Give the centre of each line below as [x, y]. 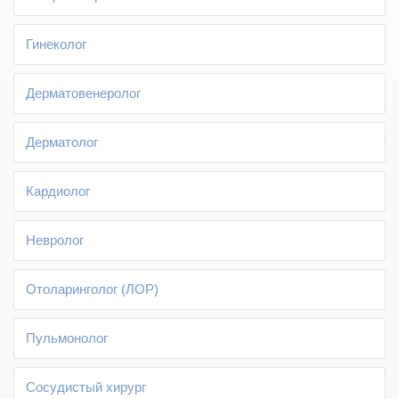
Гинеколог [56, 44]
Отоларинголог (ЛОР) [92, 289]
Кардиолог [58, 191]
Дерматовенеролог [83, 93]
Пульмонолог [67, 338]
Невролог [55, 240]
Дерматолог [62, 142]
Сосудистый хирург [86, 387]
